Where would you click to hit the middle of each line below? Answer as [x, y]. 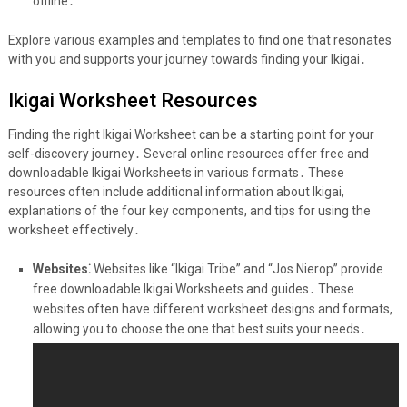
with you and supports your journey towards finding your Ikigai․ [187, 60]
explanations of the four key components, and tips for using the [189, 211]
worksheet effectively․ [74, 230]
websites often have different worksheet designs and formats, [212, 309]
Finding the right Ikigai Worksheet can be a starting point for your [191, 135]
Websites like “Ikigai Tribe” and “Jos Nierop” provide [237, 269]
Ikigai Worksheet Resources [133, 101]
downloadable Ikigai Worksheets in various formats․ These [176, 173]
